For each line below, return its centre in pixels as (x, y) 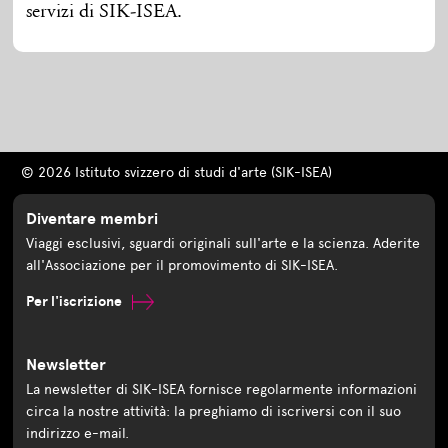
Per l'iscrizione (76, 302)
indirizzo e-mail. (78, 434)
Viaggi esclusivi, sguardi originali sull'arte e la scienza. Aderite (223, 244)
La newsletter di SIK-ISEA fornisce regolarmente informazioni (222, 390)
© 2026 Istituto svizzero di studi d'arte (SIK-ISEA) (176, 172)
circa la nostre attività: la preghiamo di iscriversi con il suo (214, 412)
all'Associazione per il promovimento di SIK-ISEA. (182, 266)
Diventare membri (92, 218)
